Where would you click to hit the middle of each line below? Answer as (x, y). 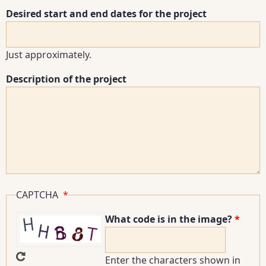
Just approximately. (49, 54)
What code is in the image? (169, 219)
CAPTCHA (38, 194)
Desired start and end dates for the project (106, 13)
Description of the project (66, 79)
